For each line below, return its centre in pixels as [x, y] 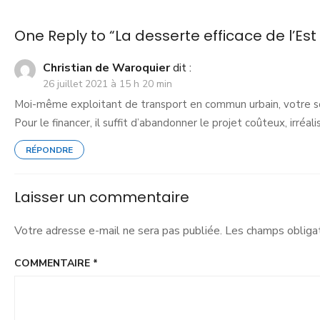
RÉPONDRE [49, 150]
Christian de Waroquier [106, 68]
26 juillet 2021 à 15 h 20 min [107, 84]
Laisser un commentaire [102, 197]
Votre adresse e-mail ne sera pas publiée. [118, 231]
